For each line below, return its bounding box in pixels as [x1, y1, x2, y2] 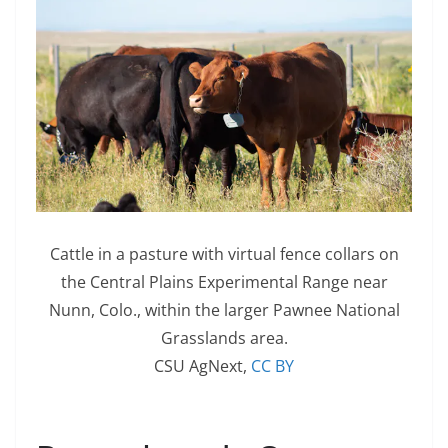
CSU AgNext [154, 355, 243, 378]
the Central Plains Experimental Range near [60, 271, 388, 294]
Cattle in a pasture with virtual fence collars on [49, 243, 399, 266]
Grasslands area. [160, 327, 288, 350]
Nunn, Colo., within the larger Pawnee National [48, 299, 400, 322]
